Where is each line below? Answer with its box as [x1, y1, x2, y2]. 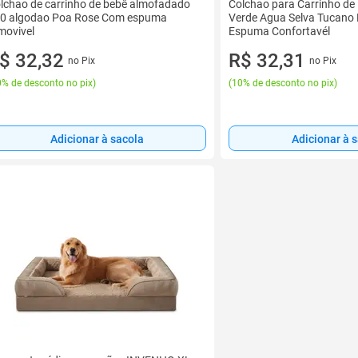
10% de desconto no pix [232, 78, 334, 89]
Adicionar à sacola [50, 132, 144, 145]
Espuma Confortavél [229, 25, 330, 38]
